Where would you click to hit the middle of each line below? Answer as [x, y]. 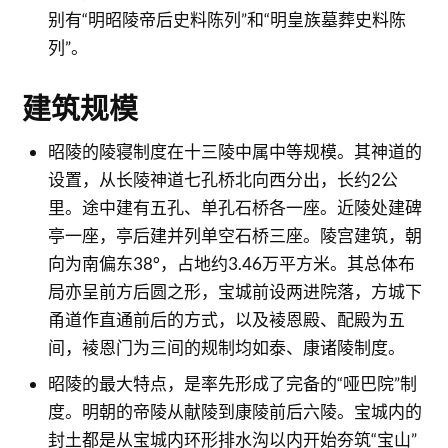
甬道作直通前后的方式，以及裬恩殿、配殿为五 [226, 319]
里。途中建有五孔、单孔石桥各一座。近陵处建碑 [234, 207]
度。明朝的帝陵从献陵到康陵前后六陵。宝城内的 [234, 411]
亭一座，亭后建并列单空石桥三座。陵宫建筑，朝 [234, 235]
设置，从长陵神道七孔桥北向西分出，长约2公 [222, 179]
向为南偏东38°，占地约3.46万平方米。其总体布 [231, 263]
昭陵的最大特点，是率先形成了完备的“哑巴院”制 [232, 383]
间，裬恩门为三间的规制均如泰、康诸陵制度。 [226, 347]
